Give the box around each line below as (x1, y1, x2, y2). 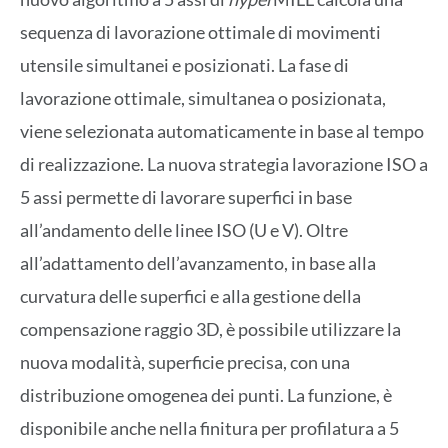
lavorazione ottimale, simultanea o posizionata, (20, 87, 386, 110)
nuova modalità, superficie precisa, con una (20, 351, 350, 374)
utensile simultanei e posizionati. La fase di (20, 54, 349, 77)
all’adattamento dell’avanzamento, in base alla (20, 252, 376, 275)
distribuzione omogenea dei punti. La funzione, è (20, 384, 392, 407)
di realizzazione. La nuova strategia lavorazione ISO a (20, 153, 428, 176)
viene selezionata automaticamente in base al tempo (20, 120, 424, 143)
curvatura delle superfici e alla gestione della (20, 285, 361, 308)
